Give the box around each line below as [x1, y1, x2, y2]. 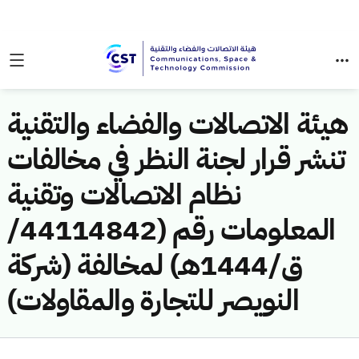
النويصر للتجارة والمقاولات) [7, 279, 299, 322]
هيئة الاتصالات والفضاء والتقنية [7, 103, 349, 146]
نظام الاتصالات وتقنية [7, 173, 241, 216]
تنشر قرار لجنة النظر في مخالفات [7, 138, 345, 181]
